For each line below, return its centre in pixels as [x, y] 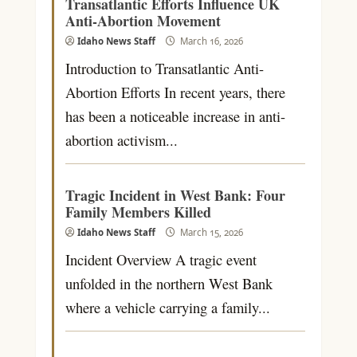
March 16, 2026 [210, 41]
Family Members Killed [138, 212]
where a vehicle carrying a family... [167, 307]
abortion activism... [121, 139]
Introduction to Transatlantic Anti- [164, 68]
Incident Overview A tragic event [161, 259]
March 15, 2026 [210, 232]
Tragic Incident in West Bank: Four [175, 195]
